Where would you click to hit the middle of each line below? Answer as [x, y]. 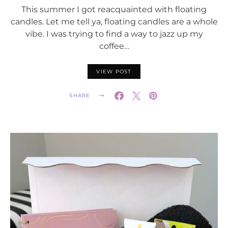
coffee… [114, 46]
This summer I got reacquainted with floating [114, 9]
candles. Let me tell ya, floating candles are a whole [114, 21]
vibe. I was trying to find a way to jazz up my [114, 33]
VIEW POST [114, 71]
